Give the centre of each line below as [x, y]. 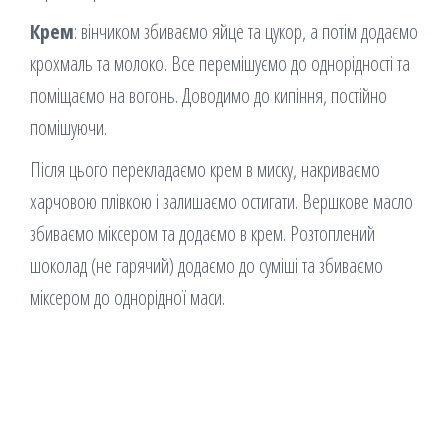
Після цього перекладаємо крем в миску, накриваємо [205, 170]
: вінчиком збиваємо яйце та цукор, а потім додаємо [246, 32]
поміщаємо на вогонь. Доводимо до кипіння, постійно [208, 96]
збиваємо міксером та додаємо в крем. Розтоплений [202, 234]
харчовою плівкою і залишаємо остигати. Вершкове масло [221, 202]
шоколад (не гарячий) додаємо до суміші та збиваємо [206, 266]
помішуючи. [71, 128]
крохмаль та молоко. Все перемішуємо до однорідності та [220, 64]
